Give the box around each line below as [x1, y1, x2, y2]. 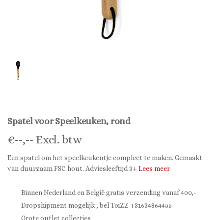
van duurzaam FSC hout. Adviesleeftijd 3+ [7, 165, 138, 172]
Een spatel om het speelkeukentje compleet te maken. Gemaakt [7, 154, 202, 162]
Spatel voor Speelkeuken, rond [7, 116, 131, 126]
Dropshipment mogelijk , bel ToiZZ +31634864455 [20, 201, 172, 209]
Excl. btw [33, 133, 82, 146]
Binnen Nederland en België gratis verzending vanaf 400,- [20, 189, 196, 196]
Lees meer [138, 165, 170, 172]
